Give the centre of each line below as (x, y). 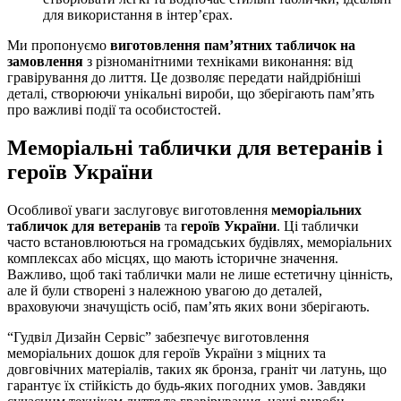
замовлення (45, 62)
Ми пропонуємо (59, 46)
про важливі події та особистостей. (114, 110)
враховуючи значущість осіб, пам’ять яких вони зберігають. (188, 306)
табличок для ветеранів (84, 226)
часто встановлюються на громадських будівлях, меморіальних (200, 242)
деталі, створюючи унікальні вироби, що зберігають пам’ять (191, 94)
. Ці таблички (318, 226)
